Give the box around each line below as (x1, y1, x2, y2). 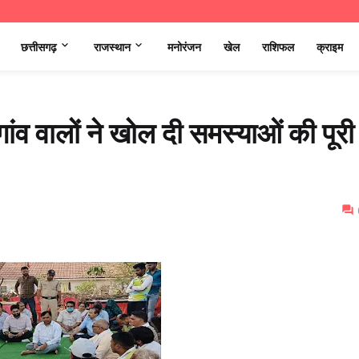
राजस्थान (94, 39, 131, 54)
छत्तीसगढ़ (21, 39, 57, 54)
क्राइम (317, 39, 343, 54)
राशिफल (262, 39, 294, 54)
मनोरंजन (167, 39, 201, 54)
